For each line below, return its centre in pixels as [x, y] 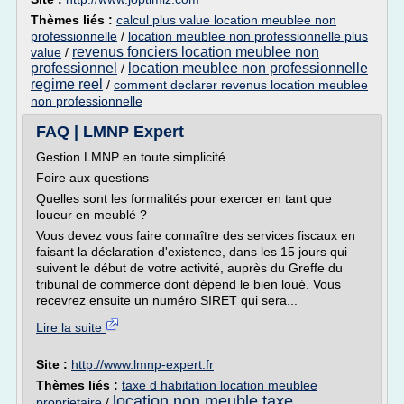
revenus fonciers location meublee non [196, 52]
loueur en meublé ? [92, 215]
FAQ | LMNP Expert [110, 132]
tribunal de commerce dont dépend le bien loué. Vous [188, 284]
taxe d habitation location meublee [220, 385]
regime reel [67, 84]
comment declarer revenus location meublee [241, 85]
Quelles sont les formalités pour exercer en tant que [184, 198]
